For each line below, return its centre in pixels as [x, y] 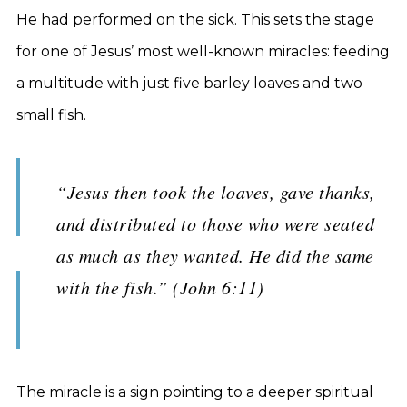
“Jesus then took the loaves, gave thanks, [216, 192]
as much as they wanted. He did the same [215, 255]
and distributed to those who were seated [215, 223]
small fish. [51, 115]
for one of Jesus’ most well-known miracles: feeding [203, 51]
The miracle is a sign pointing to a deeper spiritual [195, 392]
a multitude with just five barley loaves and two [189, 83]
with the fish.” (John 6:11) [160, 287]
